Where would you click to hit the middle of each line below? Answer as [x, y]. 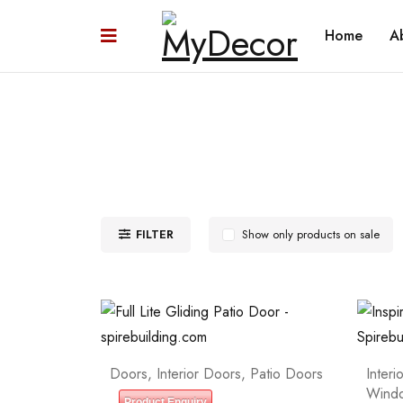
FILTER [155, 234]
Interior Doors [199, 374]
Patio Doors [287, 374]
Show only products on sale [311, 234]
